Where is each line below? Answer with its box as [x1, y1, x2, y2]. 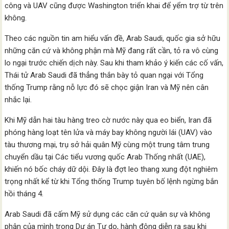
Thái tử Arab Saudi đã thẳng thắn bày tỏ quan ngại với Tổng [5, 71, 204, 80]
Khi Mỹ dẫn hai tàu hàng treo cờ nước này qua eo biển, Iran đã [5, 116, 212, 125]
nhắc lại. [5, 95, 32, 105]
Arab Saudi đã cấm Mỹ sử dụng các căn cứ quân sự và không [5, 210, 211, 219]
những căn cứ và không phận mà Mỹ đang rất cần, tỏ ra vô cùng [5, 46, 219, 56]
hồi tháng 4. [5, 189, 44, 199]
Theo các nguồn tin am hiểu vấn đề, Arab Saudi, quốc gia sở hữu [5, 34, 221, 43]
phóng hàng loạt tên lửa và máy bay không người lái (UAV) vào [5, 128, 213, 138]
